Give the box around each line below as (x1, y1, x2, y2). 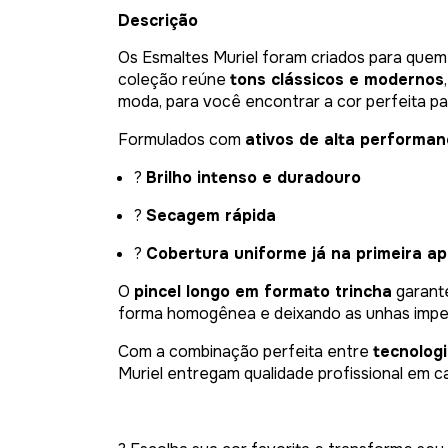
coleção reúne (118, 69, 230, 90)
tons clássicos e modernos (230, 69, 444, 90)
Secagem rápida (146, 205, 276, 226)
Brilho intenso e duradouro (146, 167, 361, 188)
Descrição (118, 10, 198, 31)
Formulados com (118, 129, 245, 150)
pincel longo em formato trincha (134, 281, 392, 302)
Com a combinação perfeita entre (118, 341, 373, 362)
